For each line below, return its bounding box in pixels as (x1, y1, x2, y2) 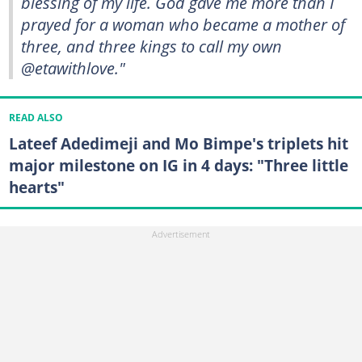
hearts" (8, 176, 65, 199)
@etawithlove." (21, 57, 125, 79)
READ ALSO (8, 112, 63, 124)
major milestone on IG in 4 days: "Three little (8, 154, 348, 177)
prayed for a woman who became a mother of (21, 13, 345, 36)
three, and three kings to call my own (21, 35, 282, 57)
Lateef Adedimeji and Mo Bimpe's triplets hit (8, 133, 348, 155)
